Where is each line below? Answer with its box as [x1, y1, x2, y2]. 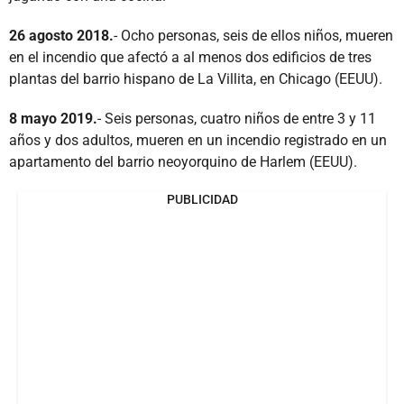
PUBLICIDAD [166, 191, 238, 207]
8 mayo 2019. [9, 109, 97, 127]
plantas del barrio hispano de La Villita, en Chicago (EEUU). [9, 69, 382, 87]
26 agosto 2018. [9, 26, 114, 44]
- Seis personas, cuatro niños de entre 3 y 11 [97, 109, 376, 127]
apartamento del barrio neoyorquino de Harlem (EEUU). [9, 152, 357, 170]
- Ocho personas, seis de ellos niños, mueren [114, 26, 393, 44]
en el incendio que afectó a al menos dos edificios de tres [9, 48, 372, 66]
